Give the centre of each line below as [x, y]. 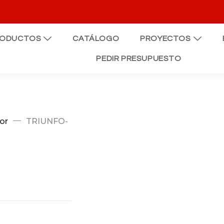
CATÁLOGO [96, 38]
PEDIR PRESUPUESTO [139, 58]
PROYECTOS [165, 38]
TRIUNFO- [47, 121]
